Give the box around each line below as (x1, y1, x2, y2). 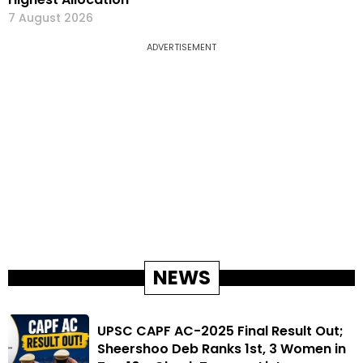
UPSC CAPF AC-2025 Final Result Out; (97, 321, 344, 340)
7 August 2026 (8, 9, 93, 26)
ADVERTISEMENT (147, 40, 216, 53)
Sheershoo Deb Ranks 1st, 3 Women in (97, 339, 346, 358)
